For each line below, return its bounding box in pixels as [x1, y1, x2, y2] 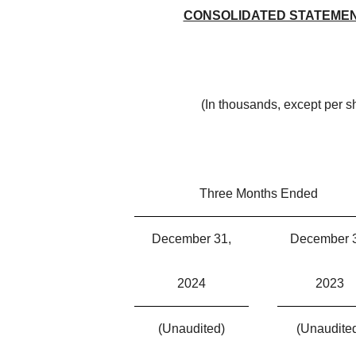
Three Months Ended [199, 186, 318, 200]
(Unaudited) [158, 321, 225, 335]
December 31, [152, 231, 231, 246]
